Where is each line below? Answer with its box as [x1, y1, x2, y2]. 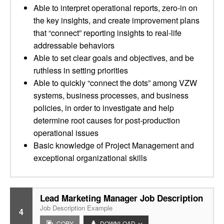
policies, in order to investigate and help [33, 102, 174, 113]
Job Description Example [40, 203, 112, 212]
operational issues [33, 127, 98, 138]
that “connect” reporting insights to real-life [33, 27, 181, 38]
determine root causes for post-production [33, 114, 180, 126]
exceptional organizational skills [33, 152, 147, 163]
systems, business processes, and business [33, 89, 188, 101]
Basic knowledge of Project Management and [33, 139, 194, 151]
